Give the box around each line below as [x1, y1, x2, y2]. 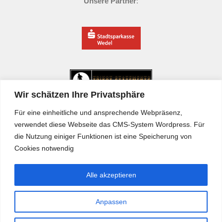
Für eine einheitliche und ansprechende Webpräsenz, [14, 108, 182, 116]
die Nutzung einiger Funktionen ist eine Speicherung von [14, 132, 192, 140]
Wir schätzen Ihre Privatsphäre [14, 89, 145, 100]
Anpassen [95, 197, 127, 206]
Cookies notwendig [14, 144, 74, 152]
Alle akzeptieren [86, 170, 136, 179]
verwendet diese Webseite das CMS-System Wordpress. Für [14, 120, 205, 128]
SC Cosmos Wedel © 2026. [66, 196, 156, 205]
